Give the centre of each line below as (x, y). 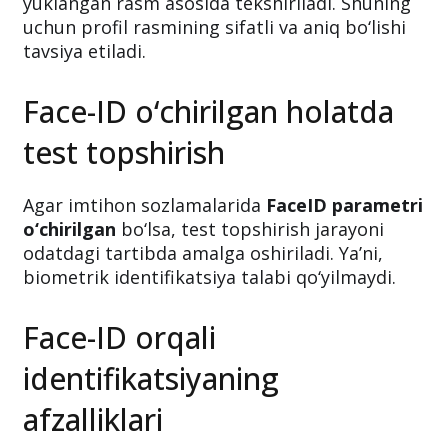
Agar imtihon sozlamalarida (144, 205)
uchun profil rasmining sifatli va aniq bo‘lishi (214, 27)
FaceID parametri (344, 205)
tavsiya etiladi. (84, 51)
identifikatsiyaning (151, 378)
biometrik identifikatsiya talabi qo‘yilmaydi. (209, 277)
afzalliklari (93, 419)
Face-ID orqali (119, 337)
